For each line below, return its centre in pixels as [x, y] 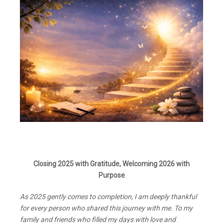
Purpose [111, 175]
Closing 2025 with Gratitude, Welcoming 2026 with [111, 164]
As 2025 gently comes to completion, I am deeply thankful [108, 197]
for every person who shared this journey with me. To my [106, 208]
